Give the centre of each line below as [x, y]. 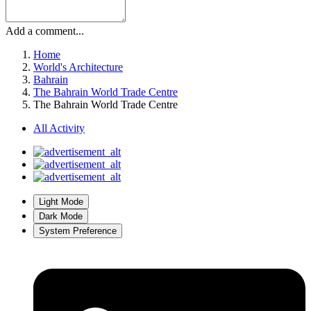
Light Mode [61, 202]
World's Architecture [78, 67]
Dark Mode [61, 217]
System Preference [78, 231]
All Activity [59, 128]
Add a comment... [45, 31]
